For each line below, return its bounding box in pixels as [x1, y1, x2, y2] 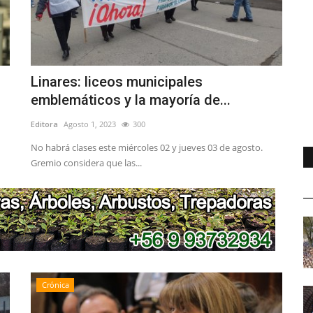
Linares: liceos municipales [31, 73, 203, 91]
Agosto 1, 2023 [64, 119, 116, 130]
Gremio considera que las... [31, 156, 142, 170]
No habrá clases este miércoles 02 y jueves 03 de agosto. [31, 141, 263, 154]
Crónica [41, 279, 69, 291]
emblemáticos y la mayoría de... [31, 92, 231, 109]
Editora [31, 119, 58, 130]
